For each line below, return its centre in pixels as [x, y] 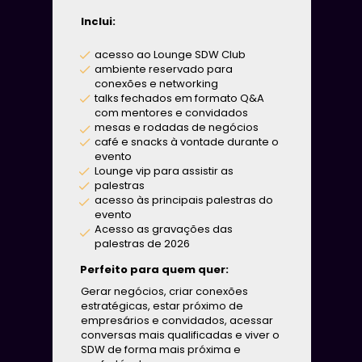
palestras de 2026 [142, 244]
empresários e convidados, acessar [177, 321]
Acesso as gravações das [164, 229]
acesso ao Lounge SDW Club [170, 55]
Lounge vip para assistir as [164, 171]
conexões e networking [156, 84]
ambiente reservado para [164, 69]
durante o [253, 142]
